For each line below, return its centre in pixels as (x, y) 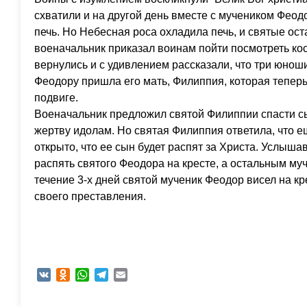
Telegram (128, 275)
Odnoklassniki (100, 275)
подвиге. (56, 98)
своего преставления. (90, 196)
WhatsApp (111, 275)
